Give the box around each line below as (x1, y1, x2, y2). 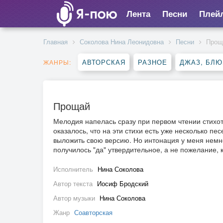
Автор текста (53, 179, 95, 188)
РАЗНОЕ (138, 57, 167, 67)
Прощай (53, 99, 90, 113)
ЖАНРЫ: (43, 58, 71, 66)
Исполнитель (53, 164, 95, 174)
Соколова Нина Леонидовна (80, 37, 164, 46)
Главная (43, 37, 68, 46)
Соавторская (74, 208, 112, 217)
